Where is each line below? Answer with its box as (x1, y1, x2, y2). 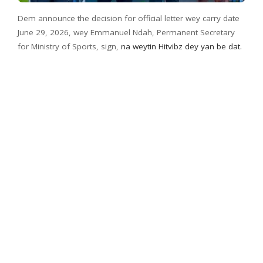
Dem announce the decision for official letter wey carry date (18, 13, 240, 24)
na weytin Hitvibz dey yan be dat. (121, 41, 242, 52)
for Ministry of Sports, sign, (18, 41, 121, 52)
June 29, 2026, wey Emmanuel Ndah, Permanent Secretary (18, 27, 235, 38)
